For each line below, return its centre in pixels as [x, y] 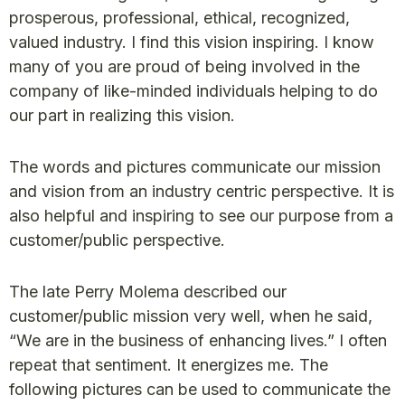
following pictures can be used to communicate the [200, 390]
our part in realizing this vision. [122, 116]
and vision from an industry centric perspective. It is [202, 192]
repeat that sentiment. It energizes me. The [169, 365]
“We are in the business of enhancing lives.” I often [198, 341]
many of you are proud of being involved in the [184, 67]
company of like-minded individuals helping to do [193, 91]
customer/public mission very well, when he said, [191, 316]
